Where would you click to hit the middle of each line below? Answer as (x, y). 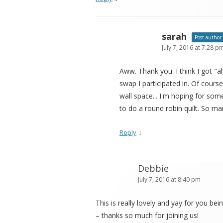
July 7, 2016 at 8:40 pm (169, 180)
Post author (208, 38)
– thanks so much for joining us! (147, 216)
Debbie (153, 168)
